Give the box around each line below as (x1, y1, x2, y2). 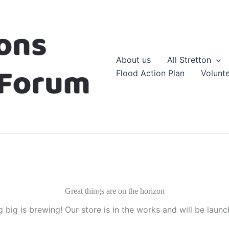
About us (116, 55, 151, 65)
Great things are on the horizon (64, 187, 165, 196)
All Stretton (167, 55, 211, 65)
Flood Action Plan (116, 68, 185, 79)
